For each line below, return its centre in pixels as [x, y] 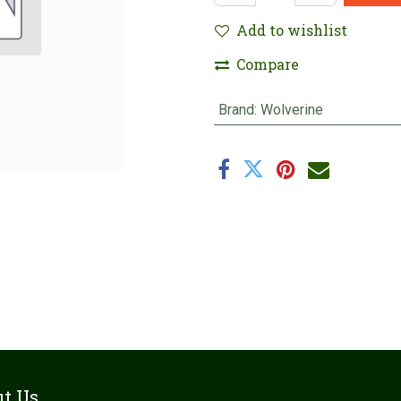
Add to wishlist [292, 30]
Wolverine [291, 110]
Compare [268, 64]
